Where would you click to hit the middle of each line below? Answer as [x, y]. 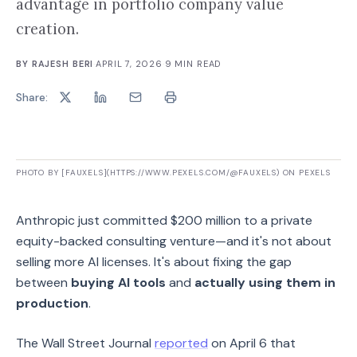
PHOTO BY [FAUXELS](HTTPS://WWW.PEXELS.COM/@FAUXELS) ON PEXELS [173, 173]
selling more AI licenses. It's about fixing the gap [154, 262]
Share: [32, 97]
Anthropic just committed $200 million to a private [164, 220]
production [52, 303]
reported [181, 343]
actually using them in [265, 282]
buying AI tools [118, 282]
